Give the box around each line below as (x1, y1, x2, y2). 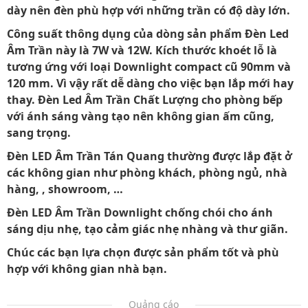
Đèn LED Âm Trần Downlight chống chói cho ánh (7, 205, 273, 220)
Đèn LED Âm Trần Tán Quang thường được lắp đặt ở (7, 148, 292, 164)
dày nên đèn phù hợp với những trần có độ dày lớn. (7, 3, 290, 18)
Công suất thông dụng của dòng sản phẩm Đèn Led (7, 26, 289, 41)
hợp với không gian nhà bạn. (7, 261, 167, 276)
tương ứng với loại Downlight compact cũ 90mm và (7, 59, 291, 74)
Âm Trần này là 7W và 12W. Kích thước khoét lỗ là (7, 43, 277, 58)
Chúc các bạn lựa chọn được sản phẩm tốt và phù (7, 245, 279, 260)
